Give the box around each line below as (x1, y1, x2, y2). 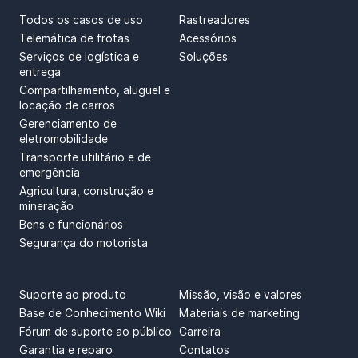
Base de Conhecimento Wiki (18, 307, 165, 320)
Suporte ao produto (18, 288, 126, 302)
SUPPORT (18, 249, 137, 297)
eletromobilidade (18, 133, 108, 145)
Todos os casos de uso (18, 14, 143, 26)
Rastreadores (178, 14, 250, 26)
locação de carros (18, 99, 115, 112)
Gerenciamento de (18, 117, 117, 130)
